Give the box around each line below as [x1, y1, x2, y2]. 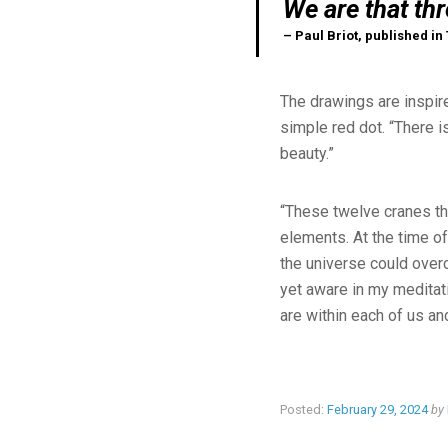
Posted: [280, 401, 324, 417]
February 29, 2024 [327, 401, 428, 417]
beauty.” [280, 143, 334, 163]
